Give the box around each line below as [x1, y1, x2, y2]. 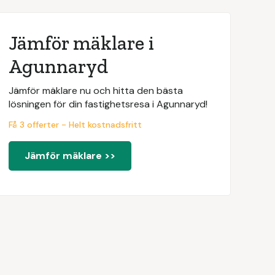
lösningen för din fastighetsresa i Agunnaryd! [8, 98, 207, 110]
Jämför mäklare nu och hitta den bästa [8, 84, 183, 97]
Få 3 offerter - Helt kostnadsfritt [8, 119, 142, 130]
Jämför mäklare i [8, 31, 154, 55]
